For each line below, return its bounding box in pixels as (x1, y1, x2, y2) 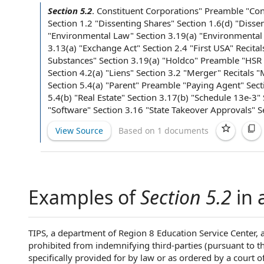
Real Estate (78, 91, 121, 103)
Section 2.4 (143, 42, 187, 54)
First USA (193, 42, 230, 54)
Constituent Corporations (97, 5, 199, 16)
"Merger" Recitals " (181, 67, 260, 78)
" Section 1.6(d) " (171, 17, 239, 29)
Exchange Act (82, 42, 137, 54)
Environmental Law (51, 29, 130, 41)
